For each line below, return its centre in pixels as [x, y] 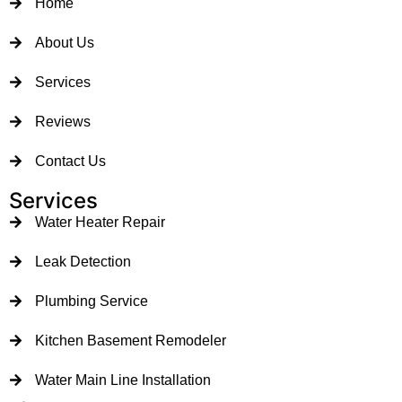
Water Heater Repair [100, 222]
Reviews [62, 121]
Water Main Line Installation [122, 380]
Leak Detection [83, 261]
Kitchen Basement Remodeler [130, 340]
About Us [64, 42]
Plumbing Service [91, 301]
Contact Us [70, 161]
